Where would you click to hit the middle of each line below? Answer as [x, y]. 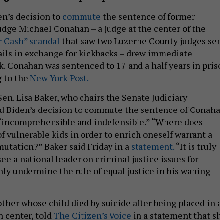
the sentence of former [148, 16]
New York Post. [59, 77]
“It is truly [195, 146]
